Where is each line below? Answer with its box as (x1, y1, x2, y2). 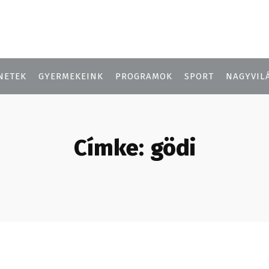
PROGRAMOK (115, 70, 172, 82)
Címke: (73, 133, 144, 162)
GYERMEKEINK (38, 70, 103, 82)
